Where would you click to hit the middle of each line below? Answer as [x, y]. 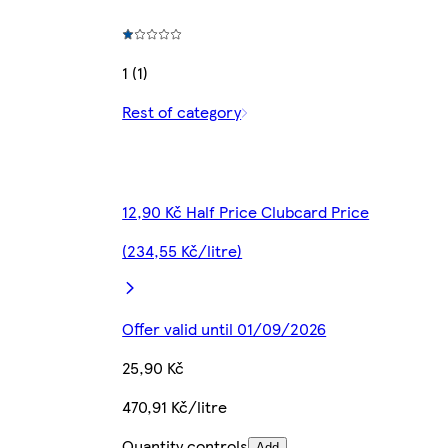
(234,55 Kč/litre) [182, 251]
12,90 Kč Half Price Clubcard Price [246, 212]
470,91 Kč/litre [175, 407]
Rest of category [182, 112]
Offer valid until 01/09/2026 [224, 329]
